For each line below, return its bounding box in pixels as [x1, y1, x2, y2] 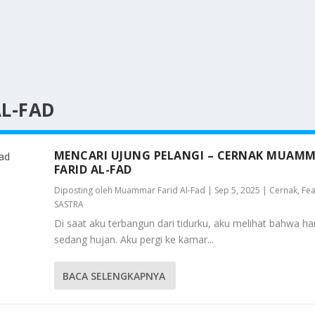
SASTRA [53, 198, 84, 210]
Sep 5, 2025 [214, 184, 260, 196]
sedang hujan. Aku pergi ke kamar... [53, 233, 214, 246]
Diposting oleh [53, 184, 115, 196]
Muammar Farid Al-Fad [114, 184, 205, 196]
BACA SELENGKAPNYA [62, 269, 165, 283]
